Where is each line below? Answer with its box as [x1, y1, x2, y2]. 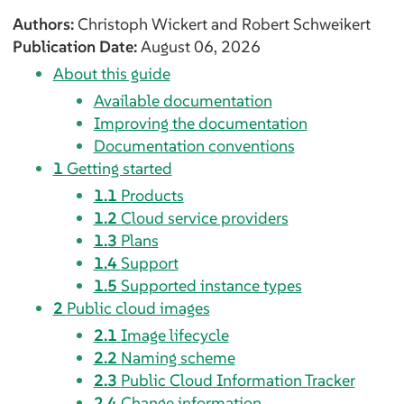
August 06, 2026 [140, 35, 261, 57]
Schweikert [292, 13, 371, 34]
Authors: [12, 13, 78, 34]
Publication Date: [12, 35, 141, 57]
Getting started [66, 157, 172, 179]
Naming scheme [120, 346, 235, 368]
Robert [241, 13, 289, 34]
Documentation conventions [93, 134, 295, 156]
